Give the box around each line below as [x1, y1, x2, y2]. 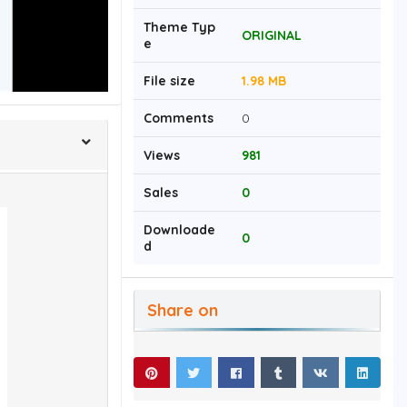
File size [144, 73, 195, 90]
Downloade [144, 222, 215, 239]
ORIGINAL [242, 27, 302, 45]
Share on [147, 299, 218, 321]
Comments [144, 110, 213, 127]
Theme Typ [144, 19, 215, 36]
